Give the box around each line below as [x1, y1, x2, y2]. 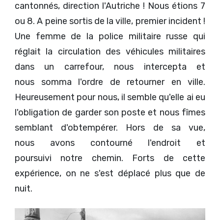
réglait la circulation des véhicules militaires [15, 46, 205, 57]
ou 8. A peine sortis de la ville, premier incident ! [15, 16, 205, 27]
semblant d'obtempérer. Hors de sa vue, [15, 122, 205, 134]
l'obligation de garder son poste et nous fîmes [15, 107, 205, 118]
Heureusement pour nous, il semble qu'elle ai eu [15, 92, 205, 103]
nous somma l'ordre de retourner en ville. [15, 77, 205, 88]
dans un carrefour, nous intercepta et [15, 61, 205, 73]
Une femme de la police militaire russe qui [15, 31, 205, 42]
